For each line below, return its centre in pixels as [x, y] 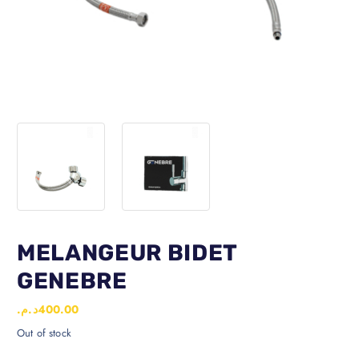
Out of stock [44, 333]
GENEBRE [72, 280]
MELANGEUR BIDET [127, 252]
